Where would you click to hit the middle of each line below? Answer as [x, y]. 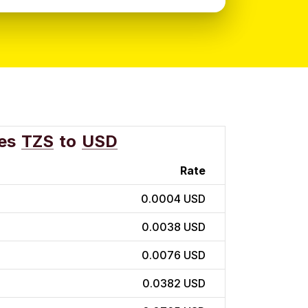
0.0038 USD [174, 227]
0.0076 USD [174, 255]
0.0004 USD [173, 199]
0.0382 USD [174, 284]
